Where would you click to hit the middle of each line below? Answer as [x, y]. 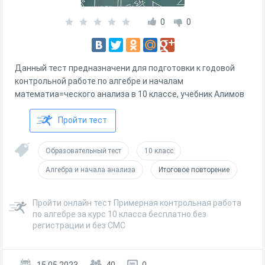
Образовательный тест [83, 151]
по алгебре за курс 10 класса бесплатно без [119, 214]
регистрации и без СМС [79, 225]
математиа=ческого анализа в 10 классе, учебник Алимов [130, 94]
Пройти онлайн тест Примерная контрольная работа [137, 203]
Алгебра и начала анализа [91, 170]
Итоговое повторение [194, 170]
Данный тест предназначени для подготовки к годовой [125, 68]
